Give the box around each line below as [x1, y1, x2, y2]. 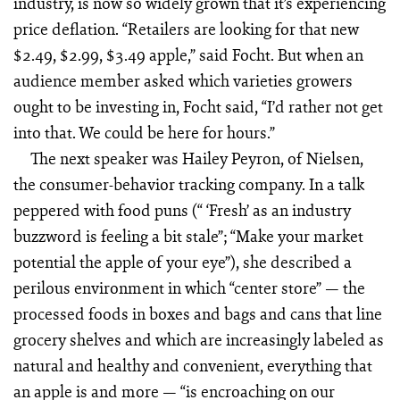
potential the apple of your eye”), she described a [12, 250, 352, 274]
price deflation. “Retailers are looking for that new [12, 17, 359, 41]
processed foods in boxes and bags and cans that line [12, 302, 382, 326]
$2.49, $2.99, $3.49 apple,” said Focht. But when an [12, 43, 363, 67]
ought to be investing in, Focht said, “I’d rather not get [12, 95, 383, 119]
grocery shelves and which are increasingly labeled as [12, 328, 384, 352]
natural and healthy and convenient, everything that [12, 354, 372, 378]
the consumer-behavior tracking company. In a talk [12, 172, 364, 196]
